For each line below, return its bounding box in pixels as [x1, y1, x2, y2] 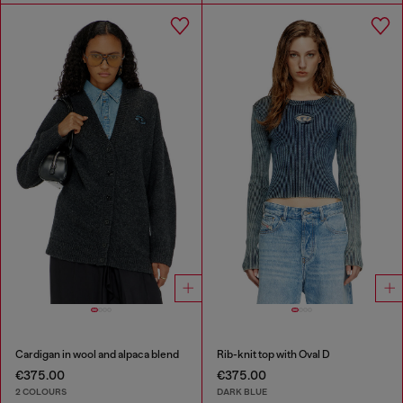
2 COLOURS [15, 385, 67, 398]
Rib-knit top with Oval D [216, 348, 330, 362]
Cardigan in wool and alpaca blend [15, 348, 179, 362]
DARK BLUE [216, 385, 267, 398]
